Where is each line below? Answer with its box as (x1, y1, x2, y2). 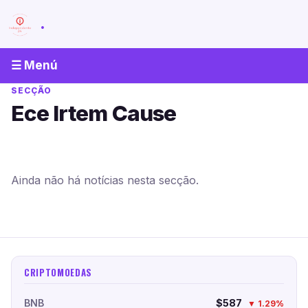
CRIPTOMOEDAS (24, 265, 92, 279)
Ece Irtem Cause (11, 100, 176, 126)
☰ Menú (11, 58, 58, 72)
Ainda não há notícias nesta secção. (11, 173, 199, 187)
